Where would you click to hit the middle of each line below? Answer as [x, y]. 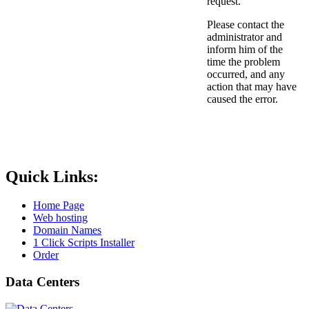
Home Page [59, 206]
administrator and [245, 37]
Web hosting [60, 218]
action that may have [252, 86]
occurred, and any [246, 74]
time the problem [243, 61]
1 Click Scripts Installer [84, 243]
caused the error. [242, 99]
